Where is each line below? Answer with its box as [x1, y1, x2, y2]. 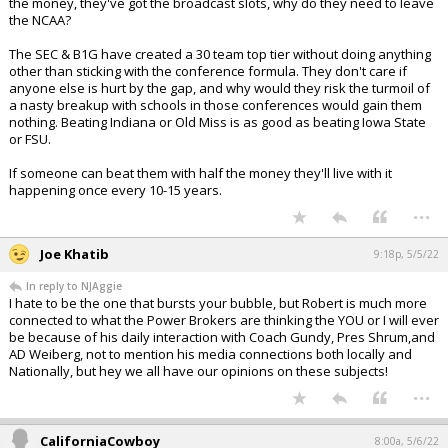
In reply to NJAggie [26, 279, 122, 294]
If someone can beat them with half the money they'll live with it [9, 164, 392, 183]
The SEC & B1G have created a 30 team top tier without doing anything [9, 45, 431, 64]
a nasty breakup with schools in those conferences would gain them [9, 96, 422, 115]
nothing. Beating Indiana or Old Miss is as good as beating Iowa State [9, 113, 426, 132]
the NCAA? [9, 11, 71, 30]
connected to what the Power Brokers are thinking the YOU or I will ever [9, 311, 439, 330]
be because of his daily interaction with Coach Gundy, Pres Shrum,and [9, 328, 435, 347]
